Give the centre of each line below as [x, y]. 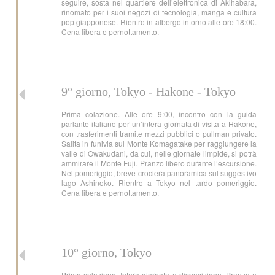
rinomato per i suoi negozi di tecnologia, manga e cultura [159, 12]
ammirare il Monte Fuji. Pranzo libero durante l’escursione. [159, 163]
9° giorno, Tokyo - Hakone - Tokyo [149, 91]
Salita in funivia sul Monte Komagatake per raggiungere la [159, 143]
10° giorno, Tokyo [107, 252]
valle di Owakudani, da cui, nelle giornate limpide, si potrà [159, 153]
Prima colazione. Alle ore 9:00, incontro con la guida [159, 114]
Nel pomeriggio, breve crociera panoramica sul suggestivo [159, 173]
